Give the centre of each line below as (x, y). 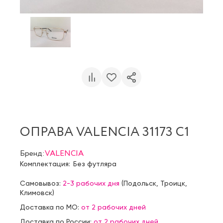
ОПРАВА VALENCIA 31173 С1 (105, 132)
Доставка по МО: (51, 207)
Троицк (173, 183)
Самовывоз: (41, 183)
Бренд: (32, 153)
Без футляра (95, 164)
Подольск (140, 183)
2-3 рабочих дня (91, 183)
